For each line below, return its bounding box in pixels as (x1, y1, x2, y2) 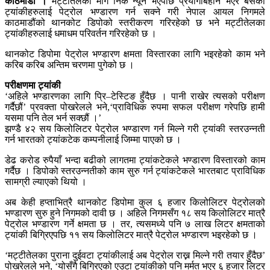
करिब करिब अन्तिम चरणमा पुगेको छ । (5, 60, 134, 71)
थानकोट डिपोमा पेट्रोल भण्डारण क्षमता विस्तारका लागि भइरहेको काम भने (5, 49, 265, 60)
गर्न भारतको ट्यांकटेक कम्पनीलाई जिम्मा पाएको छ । (5, 134, 181, 145)
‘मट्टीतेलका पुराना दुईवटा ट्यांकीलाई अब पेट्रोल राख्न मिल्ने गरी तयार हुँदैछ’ (5, 250, 265, 261)
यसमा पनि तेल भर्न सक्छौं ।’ (5, 113, 101, 124)
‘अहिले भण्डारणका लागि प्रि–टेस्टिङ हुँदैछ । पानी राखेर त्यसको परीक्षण (5, 91, 265, 102)
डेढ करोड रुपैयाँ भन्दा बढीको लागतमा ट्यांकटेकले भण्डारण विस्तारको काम (5, 155, 265, 166)
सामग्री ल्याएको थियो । (5, 177, 87, 187)
